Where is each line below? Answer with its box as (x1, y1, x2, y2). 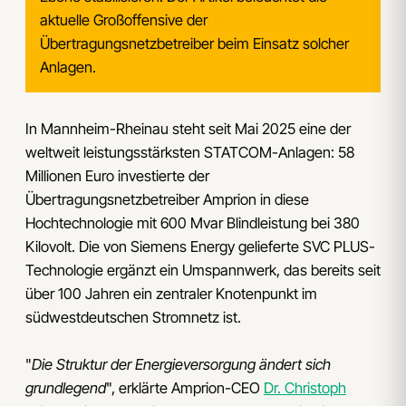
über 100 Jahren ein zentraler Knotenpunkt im (25, 284, 317, 303)
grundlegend (25, 379, 106, 398)
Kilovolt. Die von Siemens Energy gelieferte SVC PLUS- (25, 237, 375, 256)
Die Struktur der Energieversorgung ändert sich (32, 355, 331, 374)
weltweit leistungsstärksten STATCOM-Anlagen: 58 (25, 142, 354, 161)
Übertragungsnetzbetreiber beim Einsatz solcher (39, 34, 349, 53)
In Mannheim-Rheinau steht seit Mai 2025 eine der (25, 119, 351, 138)
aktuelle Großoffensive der (39, 10, 208, 29)
